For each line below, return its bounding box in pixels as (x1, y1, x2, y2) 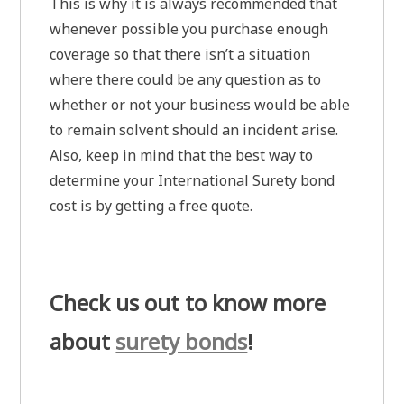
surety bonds (115, 326, 248, 357)
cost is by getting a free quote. (50, 196, 253, 216)
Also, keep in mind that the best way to (50, 145, 314, 166)
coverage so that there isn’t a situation (50, 44, 311, 65)
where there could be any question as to (50, 69, 322, 90)
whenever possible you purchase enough (50, 19, 329, 40)
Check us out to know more (50, 288, 326, 318)
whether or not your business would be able (50, 95, 351, 115)
